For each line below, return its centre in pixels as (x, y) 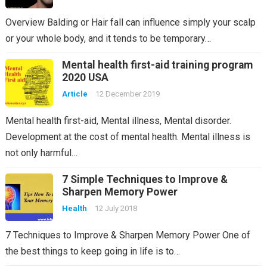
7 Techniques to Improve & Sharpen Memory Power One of (128, 235)
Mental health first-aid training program (157, 65)
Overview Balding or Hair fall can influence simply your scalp (130, 22)
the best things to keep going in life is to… (92, 251)
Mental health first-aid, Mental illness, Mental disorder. (118, 120)
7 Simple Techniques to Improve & (145, 179)
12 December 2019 (127, 94)
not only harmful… (41, 153)
